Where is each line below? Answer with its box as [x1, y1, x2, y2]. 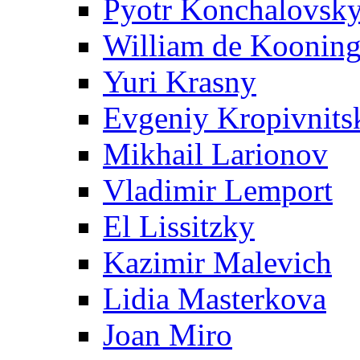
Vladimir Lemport [103, 173, 333, 207]
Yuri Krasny [103, 64, 256, 99]
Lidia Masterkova [103, 281, 326, 316]
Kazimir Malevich [103, 245, 332, 280]
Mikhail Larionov [103, 137, 328, 171]
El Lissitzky [103, 209, 255, 243]
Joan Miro [103, 317, 232, 352]
